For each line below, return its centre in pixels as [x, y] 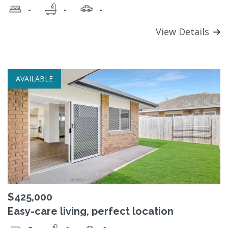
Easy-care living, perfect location [91, 211]
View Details [184, 31]
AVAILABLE [34, 78]
